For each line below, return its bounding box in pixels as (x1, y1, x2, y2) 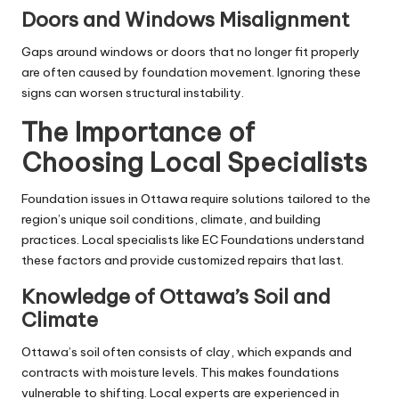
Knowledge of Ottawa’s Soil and (21, 283, 330, 309)
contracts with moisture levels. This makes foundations (21, 363, 339, 380)
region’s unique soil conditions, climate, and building (21, 210, 321, 227)
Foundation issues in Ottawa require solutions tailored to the (21, 190, 370, 207)
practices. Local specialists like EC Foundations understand (21, 231, 364, 248)
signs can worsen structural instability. (21, 84, 244, 101)
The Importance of (21, 115, 255, 149)
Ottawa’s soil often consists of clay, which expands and (21, 343, 352, 360)
